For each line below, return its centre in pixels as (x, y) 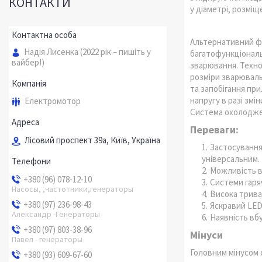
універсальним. (231, 158)
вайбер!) (28, 62)
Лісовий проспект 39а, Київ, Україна (92, 140)
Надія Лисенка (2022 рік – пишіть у (87, 52)
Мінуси (206, 235)
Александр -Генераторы (56, 214)
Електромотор (53, 101)
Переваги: (214, 129)
